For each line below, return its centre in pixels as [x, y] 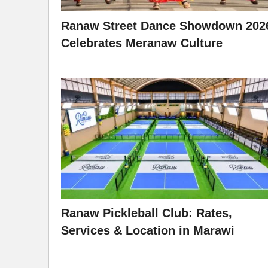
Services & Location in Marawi [148, 231]
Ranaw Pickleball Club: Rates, [147, 213]
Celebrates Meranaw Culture [142, 43]
